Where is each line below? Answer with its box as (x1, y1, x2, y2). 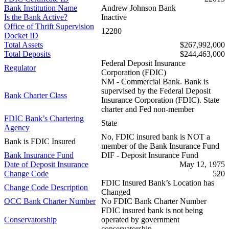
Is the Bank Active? (4, 12, 67, 21)
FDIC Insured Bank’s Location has (101, 178, 214, 187)
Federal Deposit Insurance (101, 58, 186, 67)
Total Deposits (4, 49, 51, 58)
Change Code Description (4, 182, 88, 192)
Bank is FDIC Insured (4, 136, 76, 146)
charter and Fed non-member (101, 104, 194, 113)
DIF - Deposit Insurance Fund (101, 150, 198, 159)
